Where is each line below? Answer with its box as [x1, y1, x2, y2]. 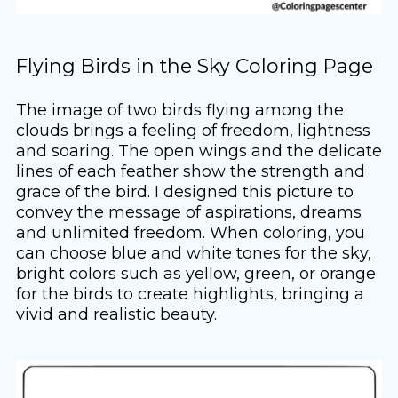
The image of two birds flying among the [15, 99, 344, 119]
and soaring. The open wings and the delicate [15, 140, 382, 160]
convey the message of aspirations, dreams [15, 202, 362, 221]
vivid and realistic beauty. [15, 304, 217, 323]
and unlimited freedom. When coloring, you [15, 222, 365, 242]
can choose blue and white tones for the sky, [15, 243, 371, 262]
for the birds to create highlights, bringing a [15, 283, 364, 303]
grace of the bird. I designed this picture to [15, 181, 354, 201]
